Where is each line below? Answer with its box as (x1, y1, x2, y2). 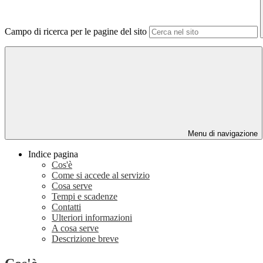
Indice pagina (28, 149, 78, 160)
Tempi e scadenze (52, 191, 117, 202)
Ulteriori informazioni (52, 213, 132, 223)
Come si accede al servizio (52, 170, 150, 181)
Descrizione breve (52, 234, 119, 244)
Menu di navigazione (186, 129, 258, 139)
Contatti (52, 202, 81, 213)
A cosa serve (52, 223, 99, 234)
